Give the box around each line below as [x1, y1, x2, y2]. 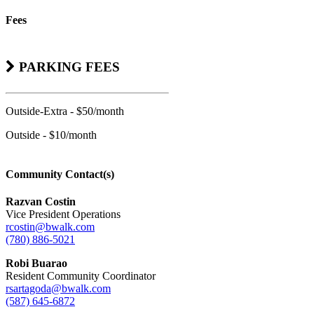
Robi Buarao [6, 257, 67, 269]
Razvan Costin [6, 195, 76, 207]
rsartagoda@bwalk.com [6, 282, 111, 294]
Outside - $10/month [6, 129, 97, 142]
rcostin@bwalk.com [6, 220, 95, 233]
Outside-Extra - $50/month [6, 105, 124, 118]
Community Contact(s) [6, 168, 114, 180]
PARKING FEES [15, 59, 120, 74]
